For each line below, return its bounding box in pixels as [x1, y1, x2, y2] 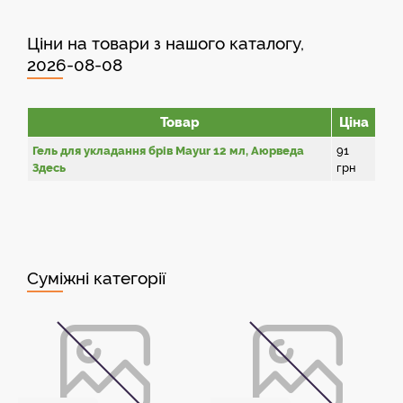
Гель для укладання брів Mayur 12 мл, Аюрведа [32, 144, 304, 157]
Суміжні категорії [27, 268, 166, 288]
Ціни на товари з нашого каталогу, [27, 33, 304, 53]
